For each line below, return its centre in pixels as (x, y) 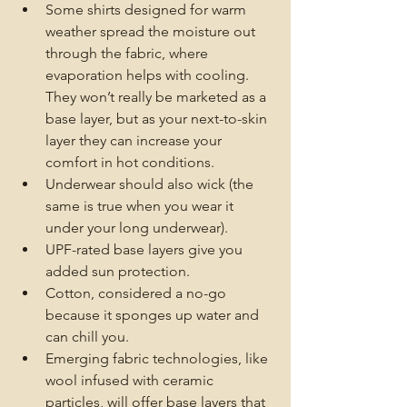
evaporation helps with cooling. (149, 74)
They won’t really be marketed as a (158, 96)
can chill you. (87, 336)
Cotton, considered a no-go (138, 293)
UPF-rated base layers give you (146, 249)
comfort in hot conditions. (130, 162)
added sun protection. (119, 271)
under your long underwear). (137, 227)
